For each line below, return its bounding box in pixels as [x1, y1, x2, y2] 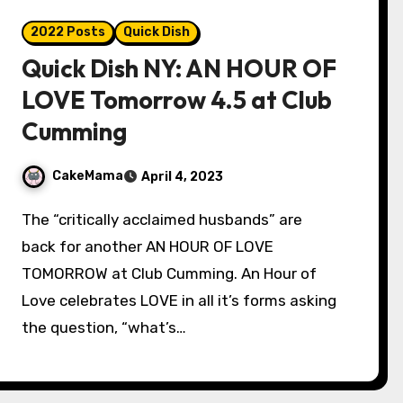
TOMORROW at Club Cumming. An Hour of [22, 264, 318, 282]
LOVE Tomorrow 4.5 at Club [22, 85, 333, 115]
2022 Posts [31, 24, 106, 40]
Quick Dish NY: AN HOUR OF [22, 53, 337, 84]
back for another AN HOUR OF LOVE [22, 237, 274, 255]
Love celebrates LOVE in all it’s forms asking [22, 291, 337, 309]
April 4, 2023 [141, 169, 224, 184]
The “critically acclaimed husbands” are [22, 210, 32, 228]
